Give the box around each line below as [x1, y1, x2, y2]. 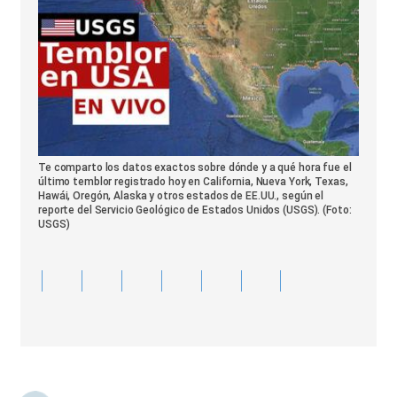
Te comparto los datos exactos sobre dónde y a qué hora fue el [38, 161, 352, 175]
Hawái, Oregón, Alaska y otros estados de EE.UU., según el [38, 190, 324, 203]
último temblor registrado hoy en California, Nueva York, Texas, [38, 175, 348, 189]
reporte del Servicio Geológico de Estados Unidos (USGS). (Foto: [38, 204, 352, 217]
